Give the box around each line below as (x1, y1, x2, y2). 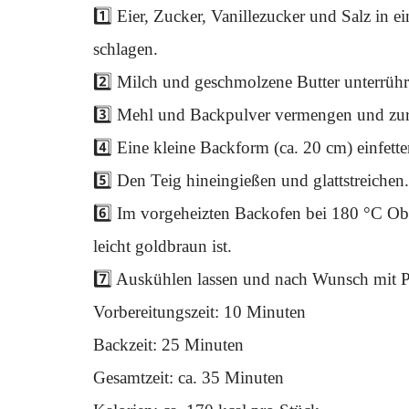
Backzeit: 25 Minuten (93, 335, 244, 354)
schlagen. (93, 39, 158, 58)
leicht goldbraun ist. (93, 236, 232, 256)
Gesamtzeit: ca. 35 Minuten (93, 368, 284, 387)
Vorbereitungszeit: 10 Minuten (93, 302, 306, 321)
